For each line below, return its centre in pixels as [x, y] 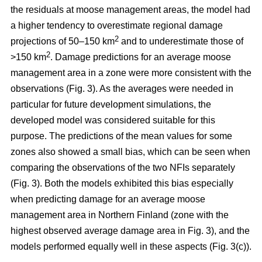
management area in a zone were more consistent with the [131, 73]
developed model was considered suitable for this [113, 120]
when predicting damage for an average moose [108, 199]
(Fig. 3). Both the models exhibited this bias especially [122, 183]
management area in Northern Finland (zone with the [120, 215]
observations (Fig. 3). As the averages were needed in [122, 89]
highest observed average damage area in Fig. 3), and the [130, 231]
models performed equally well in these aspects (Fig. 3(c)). [131, 247]
